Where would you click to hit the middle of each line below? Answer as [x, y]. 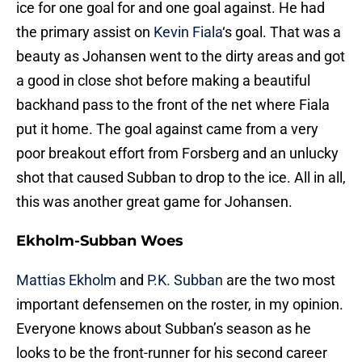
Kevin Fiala [188, 32]
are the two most [279, 280]
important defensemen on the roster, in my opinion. [180, 305]
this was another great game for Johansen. [154, 202]
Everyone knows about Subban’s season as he [164, 329]
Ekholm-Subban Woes [100, 241]
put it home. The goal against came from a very [167, 129]
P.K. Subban [185, 280]
